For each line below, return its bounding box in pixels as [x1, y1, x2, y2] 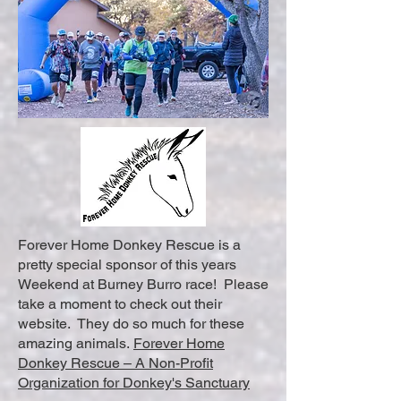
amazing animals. [18, 335, 133, 352]
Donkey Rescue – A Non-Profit [18, 354, 213, 371]
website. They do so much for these [18, 315, 244, 332]
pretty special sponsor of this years [18, 256, 236, 273]
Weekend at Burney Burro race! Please [18, 276, 269, 293]
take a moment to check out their [18, 295, 222, 312]
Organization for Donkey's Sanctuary [18, 374, 250, 391]
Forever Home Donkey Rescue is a [18, 236, 241, 253]
